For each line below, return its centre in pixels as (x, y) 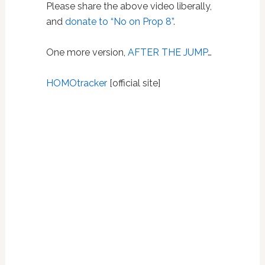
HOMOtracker (76, 83)
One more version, (87, 52)
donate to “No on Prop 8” (119, 21)
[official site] (133, 83)
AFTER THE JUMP (167, 52)
